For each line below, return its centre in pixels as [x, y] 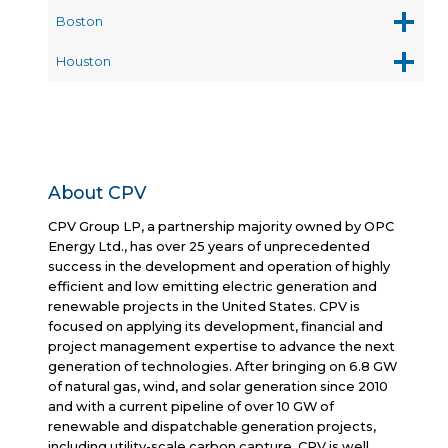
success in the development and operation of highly [219, 266]
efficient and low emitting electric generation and [212, 286]
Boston [79, 21]
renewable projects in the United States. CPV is [204, 306]
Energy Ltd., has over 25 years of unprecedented [209, 246]
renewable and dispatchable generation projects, [212, 426]
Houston [83, 61]
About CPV [97, 192]
